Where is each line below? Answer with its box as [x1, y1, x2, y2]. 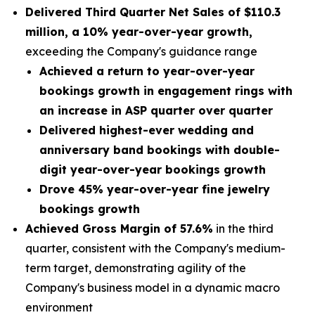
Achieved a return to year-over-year [39, 64, 255, 78]
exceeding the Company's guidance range [25, 44, 257, 58]
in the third [213, 221, 274, 236]
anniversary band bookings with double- [39, 143, 280, 157]
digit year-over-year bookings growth [39, 162, 266, 177]
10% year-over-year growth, [83, 25, 252, 39]
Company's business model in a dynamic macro [25, 281, 280, 295]
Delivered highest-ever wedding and [39, 123, 254, 138]
